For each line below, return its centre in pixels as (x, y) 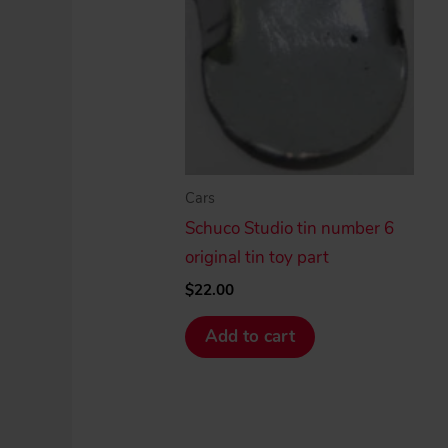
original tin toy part (257, 258)
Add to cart (250, 336)
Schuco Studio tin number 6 (290, 229)
